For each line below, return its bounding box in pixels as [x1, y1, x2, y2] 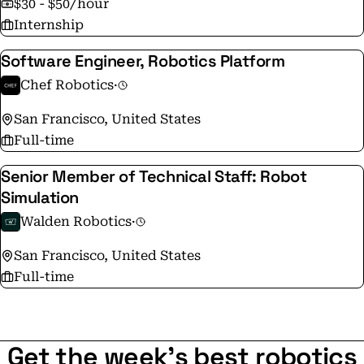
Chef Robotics [20, 77, 114, 93]
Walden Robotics [20, 214, 132, 229]
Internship [14, 17, 84, 32]
